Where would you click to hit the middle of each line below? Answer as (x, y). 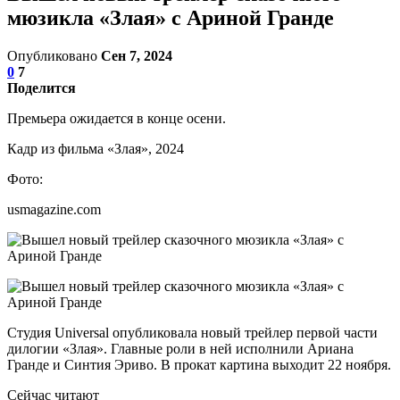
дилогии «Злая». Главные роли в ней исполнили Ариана (180, 348)
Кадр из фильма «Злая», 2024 (96, 148)
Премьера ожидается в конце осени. (117, 118)
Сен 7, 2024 (137, 55)
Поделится (42, 87)
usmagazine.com (54, 209)
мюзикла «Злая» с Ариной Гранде (171, 17)
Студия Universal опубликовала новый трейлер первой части (192, 332)
